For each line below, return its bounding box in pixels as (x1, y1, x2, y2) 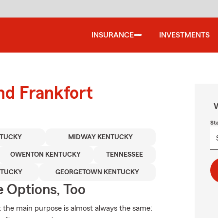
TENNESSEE (106, 151, 144, 158)
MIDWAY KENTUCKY (68, 134, 133, 141)
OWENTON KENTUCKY (10, 151, 81, 158)
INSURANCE (91, 31, 134, 39)
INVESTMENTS (159, 31, 210, 39)
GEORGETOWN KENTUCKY (55, 169, 140, 176)
